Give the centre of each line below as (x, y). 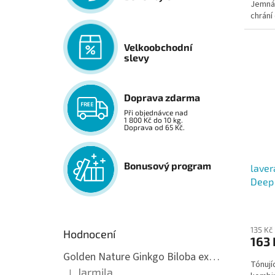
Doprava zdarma (162, 97)
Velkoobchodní (158, 47)
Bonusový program (168, 165)
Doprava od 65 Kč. (155, 127)
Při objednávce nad (156, 112)
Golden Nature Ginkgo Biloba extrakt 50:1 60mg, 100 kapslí (214, 257)
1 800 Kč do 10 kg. (154, 119)
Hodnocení (89, 234)
